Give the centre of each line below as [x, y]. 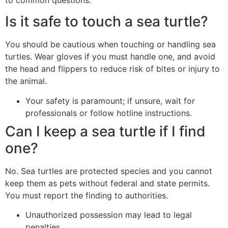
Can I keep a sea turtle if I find [105, 131]
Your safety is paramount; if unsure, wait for [110, 101]
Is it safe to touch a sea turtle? [107, 22]
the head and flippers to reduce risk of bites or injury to [112, 69]
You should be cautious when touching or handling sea [110, 45]
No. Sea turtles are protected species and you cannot [109, 171]
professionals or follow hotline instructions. [109, 113]
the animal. [26, 81]
